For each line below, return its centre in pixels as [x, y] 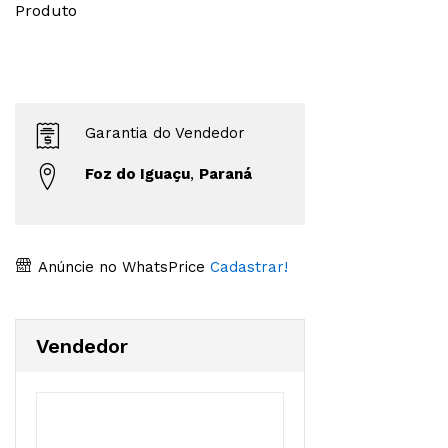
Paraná [225, 173]
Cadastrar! [246, 266]
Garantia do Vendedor [165, 132]
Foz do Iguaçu [137, 173]
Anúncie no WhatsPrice [119, 266]
